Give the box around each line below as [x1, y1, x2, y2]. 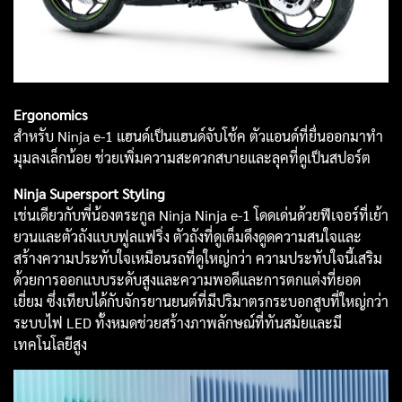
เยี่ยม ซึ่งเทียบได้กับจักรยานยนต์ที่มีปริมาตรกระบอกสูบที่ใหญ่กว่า [13, 291, 389, 310]
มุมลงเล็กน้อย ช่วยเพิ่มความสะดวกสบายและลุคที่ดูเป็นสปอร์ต [13, 147, 371, 167]
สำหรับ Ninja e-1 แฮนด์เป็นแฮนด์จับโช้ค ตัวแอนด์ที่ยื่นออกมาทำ [13, 126, 383, 145]
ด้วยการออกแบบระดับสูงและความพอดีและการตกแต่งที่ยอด [13, 269, 361, 289]
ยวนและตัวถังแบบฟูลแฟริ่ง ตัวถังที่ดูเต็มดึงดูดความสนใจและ [13, 226, 362, 246]
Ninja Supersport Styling [13, 183, 165, 203]
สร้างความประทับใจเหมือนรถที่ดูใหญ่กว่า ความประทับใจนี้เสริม [13, 248, 382, 267]
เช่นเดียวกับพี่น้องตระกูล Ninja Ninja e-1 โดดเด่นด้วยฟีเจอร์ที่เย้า [13, 205, 389, 224]
